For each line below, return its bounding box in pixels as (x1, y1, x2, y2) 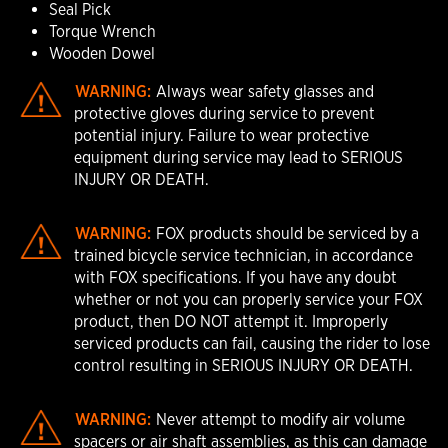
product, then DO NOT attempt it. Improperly (74, 312, 389, 331)
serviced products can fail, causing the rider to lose (74, 334, 431, 353)
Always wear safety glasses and (152, 82, 375, 101)
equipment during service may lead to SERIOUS (74, 148, 404, 167)
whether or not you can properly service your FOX (74, 290, 424, 309)
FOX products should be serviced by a (152, 224, 420, 243)
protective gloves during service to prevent (74, 104, 376, 123)
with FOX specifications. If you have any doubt (74, 268, 398, 287)
